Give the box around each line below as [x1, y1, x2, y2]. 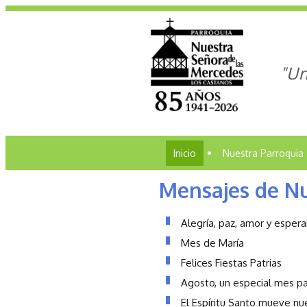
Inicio [173, 147, 196, 159]
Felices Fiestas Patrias [181, 256, 282, 269]
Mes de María [181, 236, 244, 249]
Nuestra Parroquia [223, 147, 304, 159]
